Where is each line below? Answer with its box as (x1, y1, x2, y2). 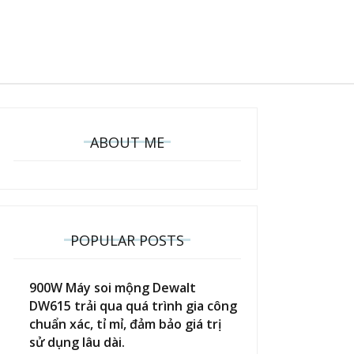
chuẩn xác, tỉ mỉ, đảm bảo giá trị (29, 315, 221, 333)
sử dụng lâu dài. (29, 333, 125, 351)
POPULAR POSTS (70, 231, 184, 250)
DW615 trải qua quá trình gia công (29, 297, 237, 314)
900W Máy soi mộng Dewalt (29, 279, 196, 296)
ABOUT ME (90, 133, 164, 152)
